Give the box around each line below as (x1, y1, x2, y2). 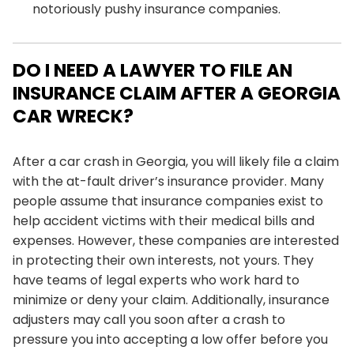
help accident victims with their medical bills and (13, 212, 314, 230)
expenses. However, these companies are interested (13, 232, 339, 250)
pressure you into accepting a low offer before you (13, 330, 328, 348)
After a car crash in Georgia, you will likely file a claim (13, 153, 339, 171)
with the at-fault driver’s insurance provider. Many (13, 172, 324, 190)
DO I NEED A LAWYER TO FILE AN (13, 58, 292, 83)
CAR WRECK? (13, 104, 134, 129)
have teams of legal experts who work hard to (13, 271, 299, 289)
